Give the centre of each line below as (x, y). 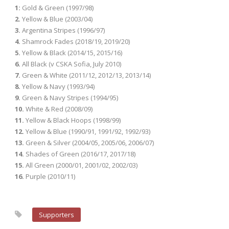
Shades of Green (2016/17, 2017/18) (80, 154)
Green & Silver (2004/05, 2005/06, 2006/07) (89, 142)
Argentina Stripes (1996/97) (63, 30)
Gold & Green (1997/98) (57, 7)
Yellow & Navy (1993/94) (58, 86)
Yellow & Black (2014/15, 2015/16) (71, 52)
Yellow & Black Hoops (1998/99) (72, 120)
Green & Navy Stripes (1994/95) (69, 97)
